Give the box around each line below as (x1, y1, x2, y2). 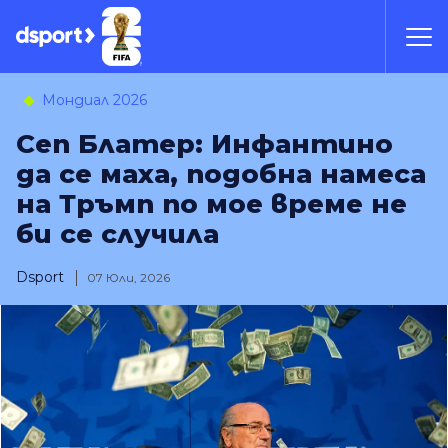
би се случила (16, 218, 219, 250)
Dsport (16, 268, 64, 286)
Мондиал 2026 (38, 91, 147, 109)
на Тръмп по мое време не (16, 188, 407, 220)
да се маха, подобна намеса (16, 158, 426, 190)
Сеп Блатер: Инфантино (16, 128, 393, 160)
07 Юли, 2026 (87, 270, 170, 285)
